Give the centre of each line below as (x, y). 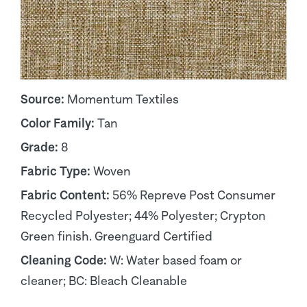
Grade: (41, 147)
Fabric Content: (66, 195)
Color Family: (59, 123)
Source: (44, 99)
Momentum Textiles (123, 99)
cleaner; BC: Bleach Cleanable (104, 281)
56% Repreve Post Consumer (194, 195)
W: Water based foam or (176, 260)
